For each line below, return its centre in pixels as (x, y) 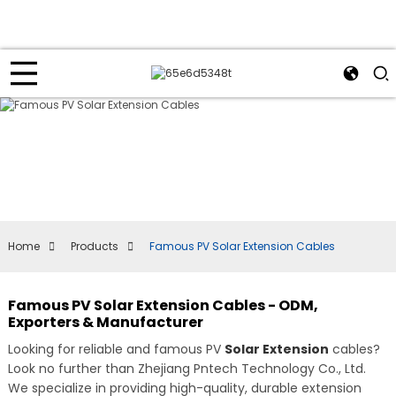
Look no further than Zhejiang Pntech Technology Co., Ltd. (187, 369)
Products (94, 246)
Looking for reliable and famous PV (116, 349)
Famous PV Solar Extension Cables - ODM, (163, 305)
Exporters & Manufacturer (105, 322)
